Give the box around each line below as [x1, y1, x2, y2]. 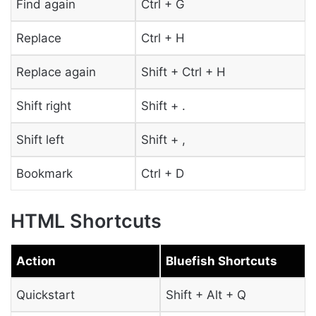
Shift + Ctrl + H [140, 64, 226, 79]
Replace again [16, 64, 96, 79]
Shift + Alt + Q [165, 287, 246, 302]
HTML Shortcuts [11, 209, 162, 233]
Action [16, 253, 56, 268]
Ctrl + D [140, 166, 184, 181]
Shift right [16, 98, 71, 113]
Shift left [16, 132, 64, 147]
